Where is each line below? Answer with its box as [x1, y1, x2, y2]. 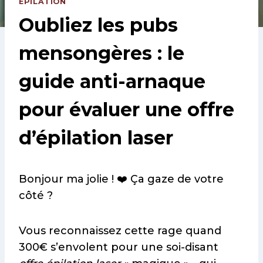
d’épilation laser [19, 126, 173, 150]
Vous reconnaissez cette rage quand [19, 224, 221, 238]
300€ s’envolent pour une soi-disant [19, 241, 218, 254]
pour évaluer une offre [19, 98, 234, 122]
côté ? [19, 189, 53, 203]
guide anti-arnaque [19, 70, 205, 93]
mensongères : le [19, 42, 184, 65]
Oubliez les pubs [19, 14, 178, 37]
